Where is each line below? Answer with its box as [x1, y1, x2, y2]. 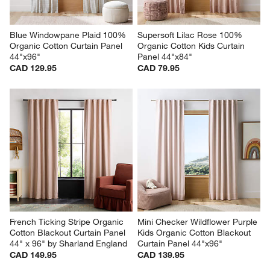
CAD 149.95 [10, 250, 57, 261]
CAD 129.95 [10, 63, 57, 74]
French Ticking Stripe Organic [10, 216, 127, 228]
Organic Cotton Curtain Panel [10, 40, 125, 52]
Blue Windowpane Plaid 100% [10, 30, 129, 41]
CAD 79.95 [137, 63, 180, 74]
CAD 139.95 [137, 250, 184, 261]
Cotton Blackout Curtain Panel [10, 227, 128, 239]
